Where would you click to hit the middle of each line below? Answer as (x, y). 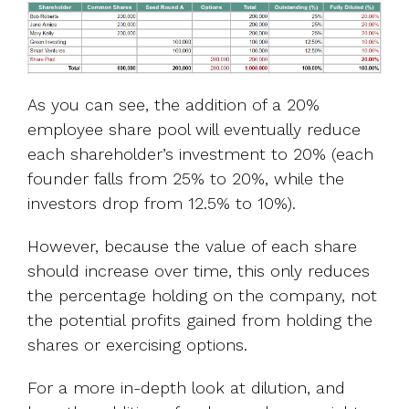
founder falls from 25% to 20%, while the (186, 178)
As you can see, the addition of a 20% (173, 104)
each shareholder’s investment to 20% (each (200, 153)
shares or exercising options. (137, 344)
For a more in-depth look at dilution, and (186, 387)
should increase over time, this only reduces (199, 270)
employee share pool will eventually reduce (194, 129)
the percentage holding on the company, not (202, 295)
